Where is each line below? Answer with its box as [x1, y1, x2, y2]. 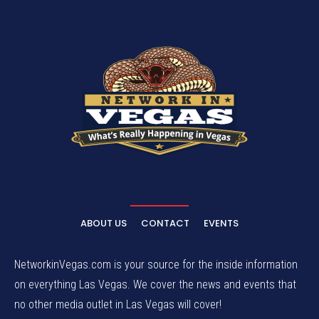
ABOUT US [80, 216, 127, 230]
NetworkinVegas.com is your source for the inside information [14, 257, 298, 271]
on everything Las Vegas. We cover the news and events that [14, 277, 296, 291]
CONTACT [141, 216, 189, 230]
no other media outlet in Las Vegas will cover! [14, 297, 221, 311]
